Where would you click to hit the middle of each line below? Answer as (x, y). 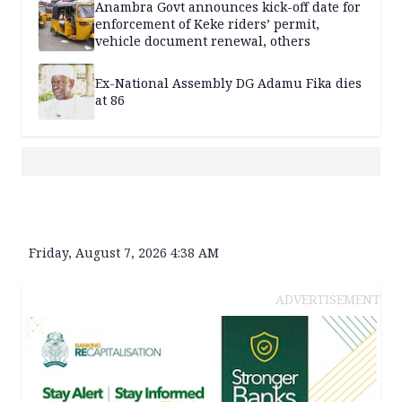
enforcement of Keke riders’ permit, (207, 23)
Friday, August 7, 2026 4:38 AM (124, 253)
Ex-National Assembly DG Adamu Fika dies (228, 83)
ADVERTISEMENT (328, 300)
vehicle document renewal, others (203, 40)
